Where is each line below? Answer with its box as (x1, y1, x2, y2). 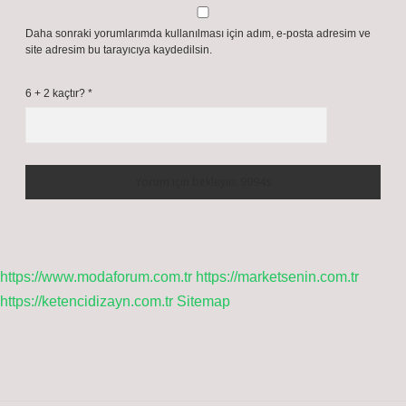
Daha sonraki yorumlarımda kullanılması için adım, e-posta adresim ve (25, 27, 371, 40)
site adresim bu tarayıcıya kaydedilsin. (25, 43, 212, 56)
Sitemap (177, 294, 230, 309)
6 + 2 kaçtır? (25, 87, 88, 100)
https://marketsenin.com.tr (196, 269, 359, 285)
